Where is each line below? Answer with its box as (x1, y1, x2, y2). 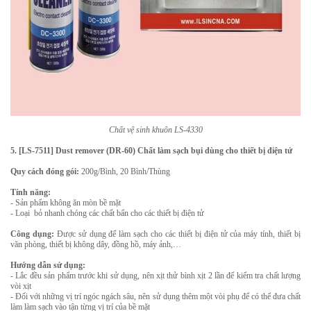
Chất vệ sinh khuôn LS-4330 (108, 125, 203, 135)
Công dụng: (10, 229, 57, 239)
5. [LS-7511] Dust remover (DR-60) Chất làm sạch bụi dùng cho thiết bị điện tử (10, 146, 292, 155)
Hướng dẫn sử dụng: (10, 260, 85, 270)
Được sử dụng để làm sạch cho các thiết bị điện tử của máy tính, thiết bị (56, 229, 301, 239)
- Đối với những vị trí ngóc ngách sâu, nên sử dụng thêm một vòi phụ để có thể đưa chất (10, 292, 301, 301)
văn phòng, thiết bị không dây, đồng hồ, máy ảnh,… (10, 239, 181, 249)
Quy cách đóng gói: (10, 167, 79, 176)
